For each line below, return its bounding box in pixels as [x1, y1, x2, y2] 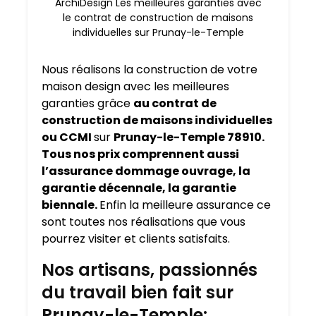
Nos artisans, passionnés [42, 258, 257, 282]
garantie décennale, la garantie [42, 180, 236, 197]
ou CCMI [42, 129, 94, 146]
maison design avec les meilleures [42, 78, 229, 95]
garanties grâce [42, 95, 133, 112]
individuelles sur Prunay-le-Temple [72, 25, 244, 40]
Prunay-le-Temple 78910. [114, 129, 265, 146]
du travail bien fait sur [42, 281, 233, 305]
